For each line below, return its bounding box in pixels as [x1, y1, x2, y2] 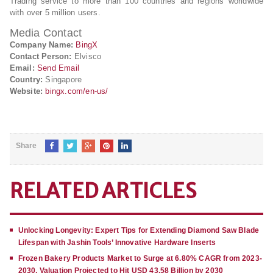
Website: [9, 87, 43, 96]
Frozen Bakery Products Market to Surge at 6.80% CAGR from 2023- [18, 254, 263, 263]
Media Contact [9, 27, 82, 40]
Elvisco [71, 52, 102, 62]
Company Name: [9, 40, 74, 50]
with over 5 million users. [9, 8, 101, 18]
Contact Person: [9, 52, 72, 62]
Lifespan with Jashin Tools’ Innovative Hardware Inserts [18, 238, 216, 247]
